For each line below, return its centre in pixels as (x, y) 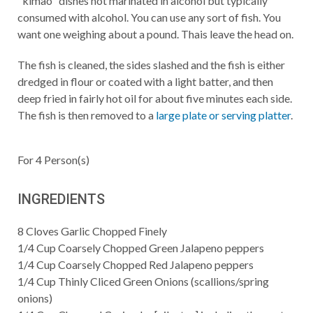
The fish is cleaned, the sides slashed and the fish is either (151, 65)
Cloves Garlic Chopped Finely (96, 231)
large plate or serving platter (223, 115)
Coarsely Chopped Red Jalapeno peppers (156, 264)
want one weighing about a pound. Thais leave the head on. (155, 34)
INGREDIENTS (61, 199)
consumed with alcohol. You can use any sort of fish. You (149, 17)
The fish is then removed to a (87, 115)
